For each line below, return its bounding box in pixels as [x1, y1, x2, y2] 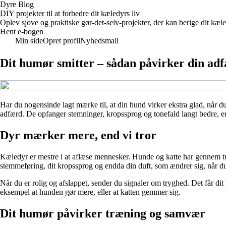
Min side [15, 36, 43, 45]
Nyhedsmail [80, 36, 119, 45]
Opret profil [43, 36, 80, 45]
